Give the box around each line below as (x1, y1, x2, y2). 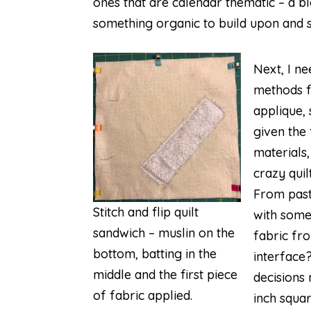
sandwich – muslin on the (93, 225, 235, 241)
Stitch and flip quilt (93, 204, 199, 220)
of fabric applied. (93, 287, 193, 303)
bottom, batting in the (93, 246, 217, 262)
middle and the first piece (93, 267, 238, 283)
